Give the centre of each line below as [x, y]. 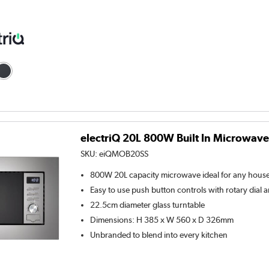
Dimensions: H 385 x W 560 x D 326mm [162, 220]
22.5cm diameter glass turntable [148, 205]
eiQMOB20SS [124, 154]
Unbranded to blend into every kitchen [159, 235]
